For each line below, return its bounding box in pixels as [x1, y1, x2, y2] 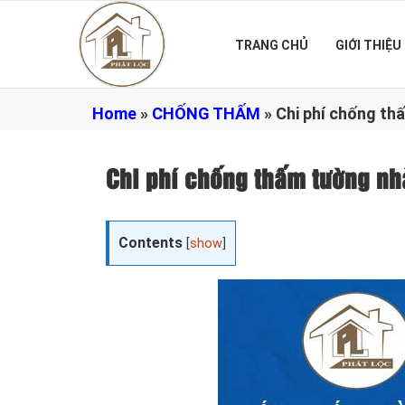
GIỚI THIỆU [335, 38, 401, 52]
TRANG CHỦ [235, 38, 308, 52]
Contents [118, 234, 183, 251]
